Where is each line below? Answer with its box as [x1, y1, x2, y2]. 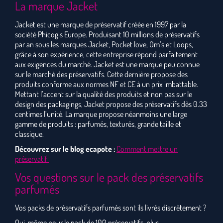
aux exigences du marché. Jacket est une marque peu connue [15, 59, 200, 69]
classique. [15, 129, 44, 139]
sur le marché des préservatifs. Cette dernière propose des [15, 69, 188, 79]
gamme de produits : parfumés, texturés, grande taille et [15, 119, 181, 129]
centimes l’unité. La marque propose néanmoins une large [15, 109, 187, 119]
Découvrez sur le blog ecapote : [15, 144, 115, 154]
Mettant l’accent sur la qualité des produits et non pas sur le [15, 89, 192, 99]
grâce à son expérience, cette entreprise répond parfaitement [15, 49, 198, 59]
